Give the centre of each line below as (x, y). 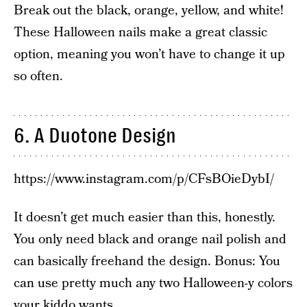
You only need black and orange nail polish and (150, 240)
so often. (38, 76)
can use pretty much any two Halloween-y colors (153, 283)
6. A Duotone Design (95, 136)
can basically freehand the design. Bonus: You (147, 261)
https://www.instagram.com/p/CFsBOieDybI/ (144, 179)
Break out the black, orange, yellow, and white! (149, 11)
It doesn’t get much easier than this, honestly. (145, 218)
